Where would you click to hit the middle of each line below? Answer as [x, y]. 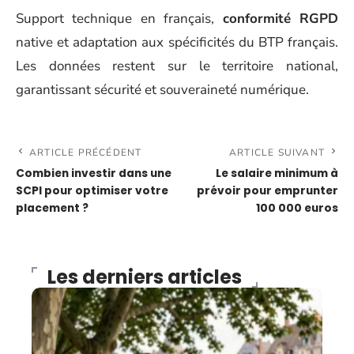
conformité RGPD [281, 18]
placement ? [52, 208]
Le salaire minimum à [277, 173]
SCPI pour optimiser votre [92, 191]
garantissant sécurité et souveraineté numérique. [162, 89]
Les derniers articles [145, 277]
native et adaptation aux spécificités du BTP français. [177, 42]
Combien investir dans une [94, 173]
